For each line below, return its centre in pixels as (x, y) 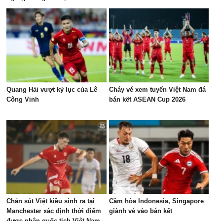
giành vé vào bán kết (140, 211)
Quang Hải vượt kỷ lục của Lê (52, 90)
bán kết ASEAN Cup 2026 (147, 99)
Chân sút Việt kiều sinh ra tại (51, 201)
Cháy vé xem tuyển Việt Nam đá (157, 90)
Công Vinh (23, 99)
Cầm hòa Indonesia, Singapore (156, 201)
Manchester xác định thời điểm (54, 211)
